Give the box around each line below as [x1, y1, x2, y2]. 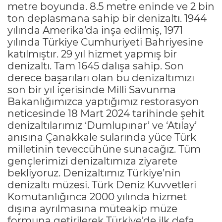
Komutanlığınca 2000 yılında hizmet [7, 191, 187, 203]
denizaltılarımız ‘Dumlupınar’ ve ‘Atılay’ [7, 119, 197, 132]
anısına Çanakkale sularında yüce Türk [7, 131, 196, 144]
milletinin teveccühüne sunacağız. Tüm [7, 143, 201, 156]
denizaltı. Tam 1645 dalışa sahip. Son [7, 60, 184, 72]
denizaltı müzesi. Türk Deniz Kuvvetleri [7, 179, 196, 191]
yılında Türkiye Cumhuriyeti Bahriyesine [7, 36, 203, 49]
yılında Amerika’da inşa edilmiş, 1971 [7, 24, 183, 37]
